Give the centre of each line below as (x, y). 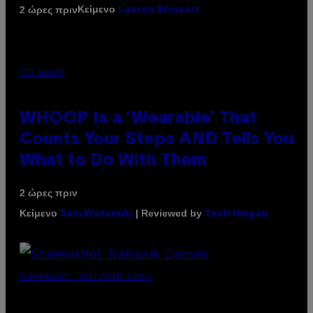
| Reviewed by (169, 213)
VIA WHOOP (42, 73)
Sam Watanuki (96, 214)
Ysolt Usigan (236, 214)
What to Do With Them (113, 161)
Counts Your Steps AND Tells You (156, 140)
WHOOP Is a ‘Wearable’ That (138, 119)
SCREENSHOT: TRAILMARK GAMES (86, 277)
